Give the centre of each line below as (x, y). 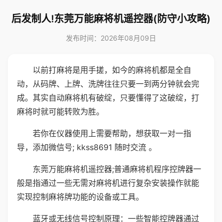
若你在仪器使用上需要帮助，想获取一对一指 (112, 133)
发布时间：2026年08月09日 (111, 38)
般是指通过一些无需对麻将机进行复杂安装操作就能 (108, 183)
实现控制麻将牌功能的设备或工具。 (80, 197)
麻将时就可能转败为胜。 (60, 111)
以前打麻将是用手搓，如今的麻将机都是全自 (112, 70)
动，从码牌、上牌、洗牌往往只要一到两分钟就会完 (108, 84)
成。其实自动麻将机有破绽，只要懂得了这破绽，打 (108, 98)
